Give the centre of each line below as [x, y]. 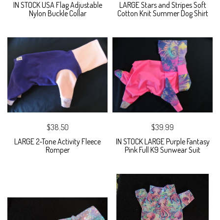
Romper [57, 150]
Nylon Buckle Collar [57, 14]
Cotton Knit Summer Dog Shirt [163, 14]
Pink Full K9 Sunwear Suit [163, 150]
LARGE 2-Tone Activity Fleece [57, 142]
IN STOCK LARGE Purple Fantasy [163, 142]
